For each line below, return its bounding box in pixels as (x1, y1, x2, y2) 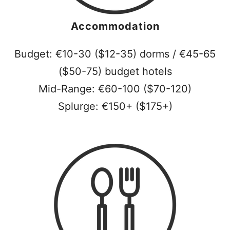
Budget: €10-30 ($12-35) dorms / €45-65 (14, 48, 216, 60)
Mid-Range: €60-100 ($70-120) (39, 83, 191, 95)
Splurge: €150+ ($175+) (57, 100, 172, 112)
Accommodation (70, 20, 160, 32)
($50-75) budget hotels (58, 65, 172, 78)
